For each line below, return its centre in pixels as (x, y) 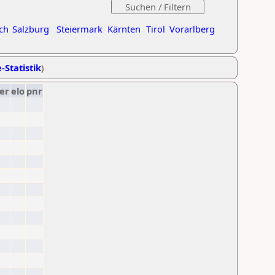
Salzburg (31, 29)
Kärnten (124, 29)
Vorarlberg (192, 29)
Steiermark (79, 29)
